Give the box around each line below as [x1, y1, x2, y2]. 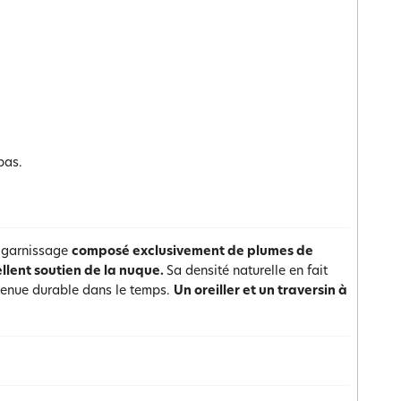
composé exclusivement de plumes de [72, 245, 313, 259]
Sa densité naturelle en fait [166, 265, 328, 278]
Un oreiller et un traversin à [174, 285, 347, 298]
